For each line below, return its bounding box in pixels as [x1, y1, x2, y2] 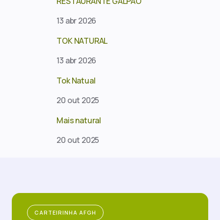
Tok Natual [56, 75, 96, 86]
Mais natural [56, 115, 102, 126]
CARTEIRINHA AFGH [34, 209, 96, 217]
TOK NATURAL [56, 35, 108, 47]
